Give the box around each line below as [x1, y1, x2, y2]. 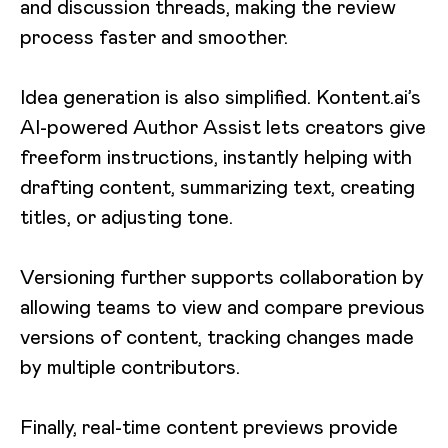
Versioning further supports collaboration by [20, 263, 424, 290]
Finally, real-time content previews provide [20, 413, 398, 440]
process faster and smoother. [20, 23, 288, 50]
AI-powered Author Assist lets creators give [20, 113, 426, 140]
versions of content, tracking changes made [20, 323, 414, 350]
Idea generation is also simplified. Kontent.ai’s [20, 83, 421, 110]
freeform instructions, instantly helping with [20, 143, 412, 170]
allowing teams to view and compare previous [20, 293, 425, 320]
